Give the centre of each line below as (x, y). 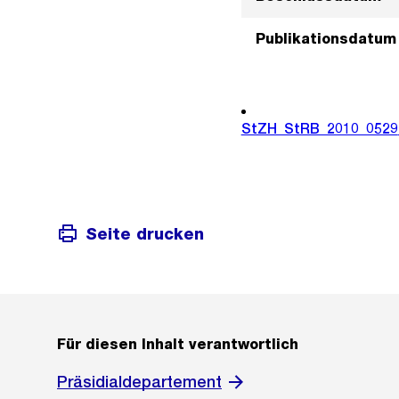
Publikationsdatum (326, 39)
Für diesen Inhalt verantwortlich (178, 345)
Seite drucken (145, 233)
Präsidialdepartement (139, 382)
